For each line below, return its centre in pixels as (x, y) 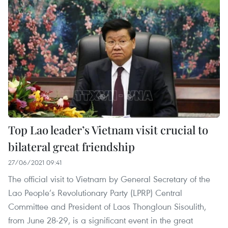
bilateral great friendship (72, 147)
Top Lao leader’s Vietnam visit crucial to (108, 130)
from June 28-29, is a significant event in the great (101, 220)
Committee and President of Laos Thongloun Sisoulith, (107, 207)
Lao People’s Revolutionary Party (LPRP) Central (95, 193)
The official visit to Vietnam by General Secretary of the (109, 179)
